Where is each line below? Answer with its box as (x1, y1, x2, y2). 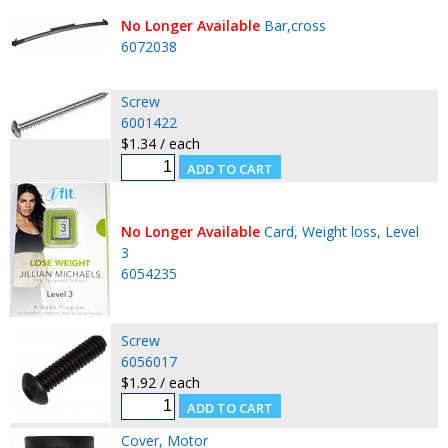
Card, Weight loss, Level (263, 221, 419, 241)
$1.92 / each (120, 372, 200, 392)
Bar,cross (263, 15, 326, 35)
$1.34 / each (120, 133, 200, 153)
